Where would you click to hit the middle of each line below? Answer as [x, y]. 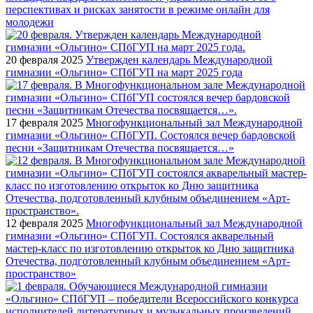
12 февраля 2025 [44, 223]
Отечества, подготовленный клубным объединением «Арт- [148, 261]
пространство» [41, 273]
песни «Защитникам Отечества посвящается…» [120, 147]
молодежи [30, 22]
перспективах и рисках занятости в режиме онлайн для [138, 9]
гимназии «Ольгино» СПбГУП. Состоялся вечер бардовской [151, 135]
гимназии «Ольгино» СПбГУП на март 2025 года [124, 72]
